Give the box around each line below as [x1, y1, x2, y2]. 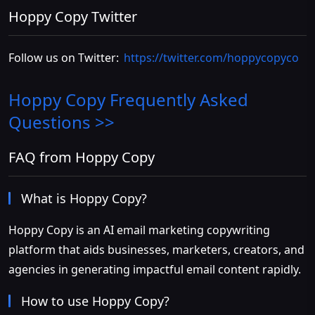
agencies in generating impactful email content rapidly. [8, 261, 301, 277]
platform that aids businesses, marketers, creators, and [8, 241, 304, 257]
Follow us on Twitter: [8, 49, 122, 65]
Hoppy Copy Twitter [8, 7, 137, 27]
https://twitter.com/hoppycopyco [124, 49, 300, 65]
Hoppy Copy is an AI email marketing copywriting [8, 221, 270, 238]
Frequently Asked [105, 87, 248, 111]
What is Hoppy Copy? [21, 189, 147, 207]
